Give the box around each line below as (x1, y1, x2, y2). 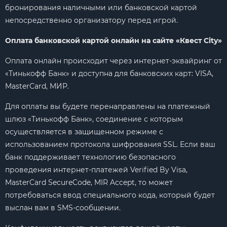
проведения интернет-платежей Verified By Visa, (5, 165, 187, 174)
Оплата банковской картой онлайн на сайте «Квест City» (5, 36, 222, 45)
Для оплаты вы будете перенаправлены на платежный (5, 102, 210, 111)
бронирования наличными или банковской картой (5, 3, 197, 12)
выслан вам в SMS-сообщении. (5, 203, 121, 212)
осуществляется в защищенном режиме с (5, 127, 163, 136)
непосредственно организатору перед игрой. (5, 16, 178, 25)
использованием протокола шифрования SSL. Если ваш (5, 140, 215, 149)
